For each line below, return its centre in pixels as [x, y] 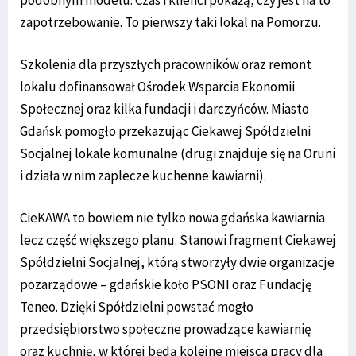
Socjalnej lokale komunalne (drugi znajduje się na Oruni [178, 154]
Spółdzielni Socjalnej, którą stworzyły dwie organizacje [177, 263]
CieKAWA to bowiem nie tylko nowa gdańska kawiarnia [172, 218]
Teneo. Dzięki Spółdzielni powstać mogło [137, 307]
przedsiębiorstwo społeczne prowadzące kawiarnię [165, 329]
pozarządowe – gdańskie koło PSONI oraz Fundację [166, 285]
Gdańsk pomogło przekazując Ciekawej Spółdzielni [165, 132]
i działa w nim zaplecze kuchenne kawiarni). [143, 176]
